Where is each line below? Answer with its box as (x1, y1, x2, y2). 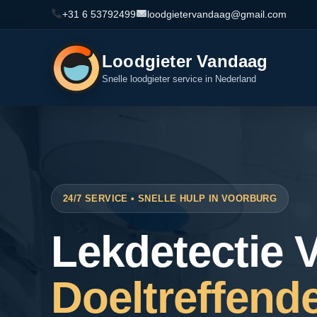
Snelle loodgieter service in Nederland (102, 73, 256, 84)
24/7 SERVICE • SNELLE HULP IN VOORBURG (63, 193, 277, 204)
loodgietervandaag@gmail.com (146, 8, 287, 20)
